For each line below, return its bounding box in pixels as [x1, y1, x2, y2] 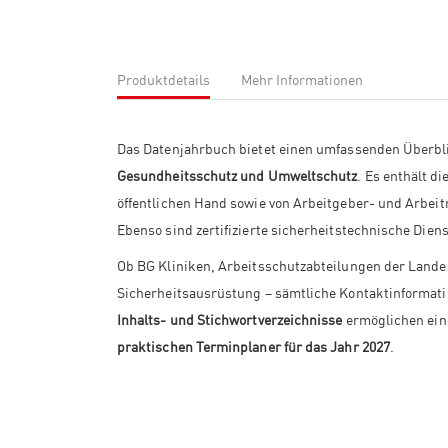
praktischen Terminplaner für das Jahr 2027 [117, 337, 390, 355]
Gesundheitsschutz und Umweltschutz [117, 166, 358, 184]
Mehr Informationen [241, 70, 363, 88]
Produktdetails [117, 70, 210, 88]
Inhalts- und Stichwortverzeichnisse [117, 310, 343, 328]
